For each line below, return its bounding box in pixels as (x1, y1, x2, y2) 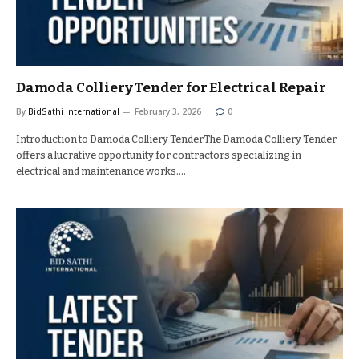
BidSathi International (28, 106, 119, 117)
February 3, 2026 (135, 106, 201, 117)
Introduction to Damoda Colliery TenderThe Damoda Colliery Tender (16, 133, 337, 145)
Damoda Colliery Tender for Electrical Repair (16, 79, 326, 96)
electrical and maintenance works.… (16, 165, 186, 177)
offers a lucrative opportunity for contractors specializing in (16, 149, 301, 161)
